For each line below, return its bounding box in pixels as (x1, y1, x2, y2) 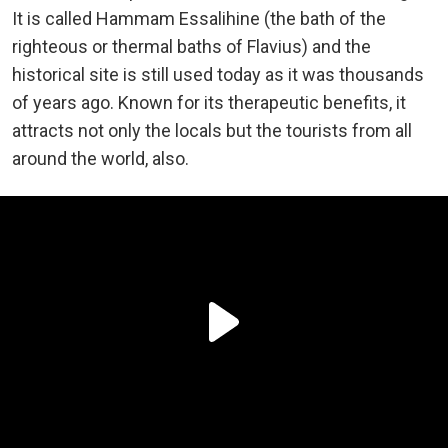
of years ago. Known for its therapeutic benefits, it (12, 91, 406, 113)
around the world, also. (12, 147, 189, 169)
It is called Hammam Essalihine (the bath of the (12, 7, 386, 29)
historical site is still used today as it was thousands (12, 63, 424, 85)
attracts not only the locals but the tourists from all (12, 119, 412, 141)
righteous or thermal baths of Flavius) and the (12, 35, 371, 57)
